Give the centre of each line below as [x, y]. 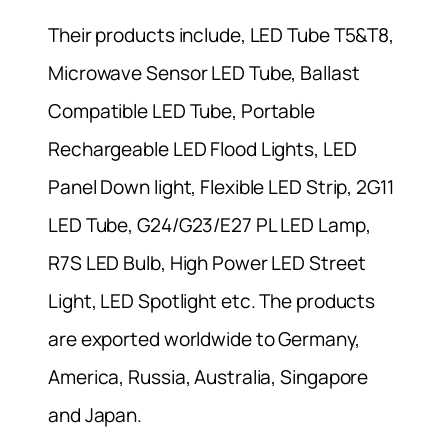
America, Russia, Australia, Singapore [208, 377]
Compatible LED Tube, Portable [182, 111]
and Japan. [95, 415]
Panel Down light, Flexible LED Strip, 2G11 [221, 187]
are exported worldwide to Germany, [204, 339]
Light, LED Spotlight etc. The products [212, 301]
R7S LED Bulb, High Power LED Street [207, 263]
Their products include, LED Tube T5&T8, [221, 35]
